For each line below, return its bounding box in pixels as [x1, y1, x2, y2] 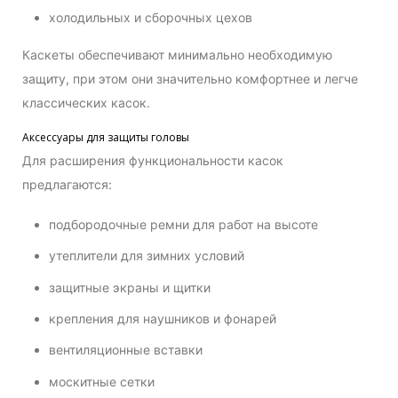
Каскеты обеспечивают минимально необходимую [22, 47, 332, 63]
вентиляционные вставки [49, 342, 203, 358]
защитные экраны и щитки [49, 279, 211, 295]
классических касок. [22, 95, 150, 111]
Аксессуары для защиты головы [22, 129, 189, 145]
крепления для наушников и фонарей [49, 311, 276, 326]
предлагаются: [22, 176, 112, 192]
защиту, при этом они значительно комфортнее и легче [22, 71, 358, 87]
